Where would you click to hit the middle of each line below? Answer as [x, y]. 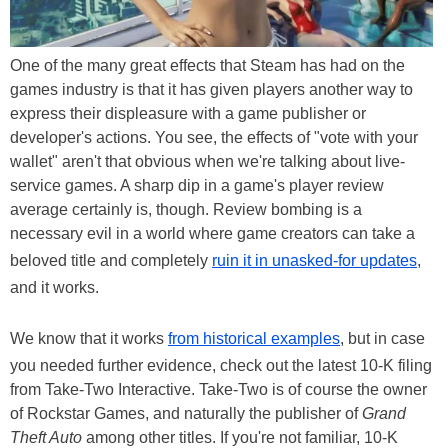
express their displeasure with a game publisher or [188, 113]
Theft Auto [46, 437]
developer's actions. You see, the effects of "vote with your [214, 137]
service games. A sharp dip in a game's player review [197, 185]
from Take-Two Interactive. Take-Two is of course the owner [218, 389]
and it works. [54, 287]
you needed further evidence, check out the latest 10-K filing [221, 365]
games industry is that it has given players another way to [211, 89]
